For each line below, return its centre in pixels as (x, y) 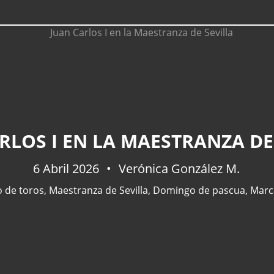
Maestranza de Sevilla (98, 190)
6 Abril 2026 (68, 168)
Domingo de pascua (199, 190)
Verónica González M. (178, 168)
